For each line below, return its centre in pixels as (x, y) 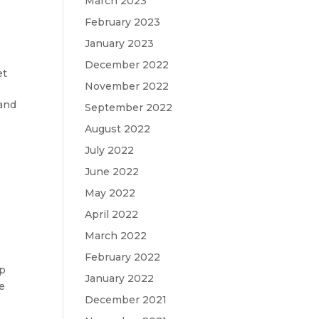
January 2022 (120, 278)
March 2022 (116, 236)
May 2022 (110, 193)
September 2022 (129, 108)
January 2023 (120, 43)
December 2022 (127, 65)
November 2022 (127, 86)
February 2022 (123, 257)
